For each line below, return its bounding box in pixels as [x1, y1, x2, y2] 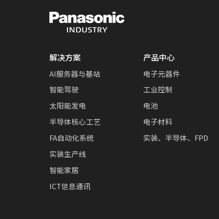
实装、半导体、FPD [143, 132, 208, 143]
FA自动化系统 [49, 132, 94, 143]
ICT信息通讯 [49, 180, 90, 191]
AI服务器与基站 [49, 68, 100, 79]
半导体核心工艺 [49, 116, 101, 127]
